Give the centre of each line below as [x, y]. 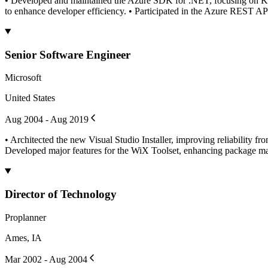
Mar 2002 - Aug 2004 [46, 259]
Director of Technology [61, 194]
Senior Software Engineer [68, 54]
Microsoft [23, 78]
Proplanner [25, 217]
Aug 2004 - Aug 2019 [47, 120]
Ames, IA [23, 237]
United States [30, 98]
